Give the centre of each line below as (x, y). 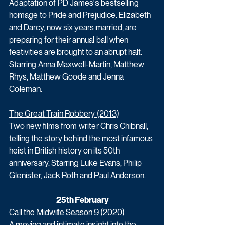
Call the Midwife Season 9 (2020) (67, 212)
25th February (82, 200)
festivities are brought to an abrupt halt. (76, 52)
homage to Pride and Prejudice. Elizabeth (81, 15)
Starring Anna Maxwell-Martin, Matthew (78, 64)
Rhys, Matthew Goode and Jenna (67, 76)
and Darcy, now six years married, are (74, 27)
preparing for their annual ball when (70, 40)
